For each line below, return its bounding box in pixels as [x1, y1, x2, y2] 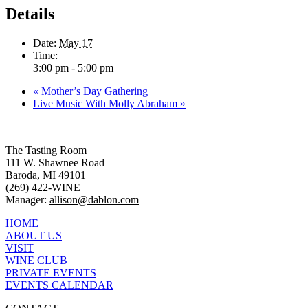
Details [5, 5, 54, 23]
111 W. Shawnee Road [5, 157, 104, 169]
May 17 [59, 37, 93, 49]
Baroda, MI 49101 [5, 169, 86, 181]
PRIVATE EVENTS [5, 267, 96, 279]
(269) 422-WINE [5, 181, 80, 194]
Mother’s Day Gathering [38, 85, 148, 98]
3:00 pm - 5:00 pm [33, 62, 113, 74]
